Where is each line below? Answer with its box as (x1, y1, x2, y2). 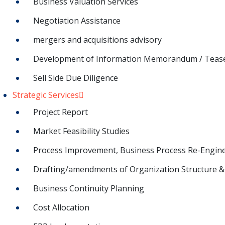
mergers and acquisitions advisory (33, 34, 162, 45)
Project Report (33, 106, 88, 118)
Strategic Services (13, 89, 79, 100)
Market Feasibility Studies (33, 125, 130, 137)
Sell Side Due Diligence (33, 72, 118, 83)
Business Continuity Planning (33, 182, 144, 194)
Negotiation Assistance (33, 15, 121, 26)
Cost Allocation (33, 201, 89, 213)
